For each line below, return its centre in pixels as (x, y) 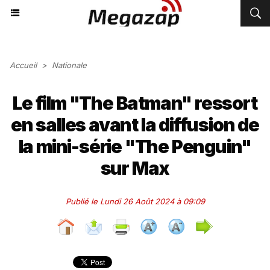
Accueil (23, 65)
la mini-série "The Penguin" (135, 146)
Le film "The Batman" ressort (135, 103)
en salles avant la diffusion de (135, 125)
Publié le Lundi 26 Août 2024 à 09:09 (135, 201)
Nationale (69, 65)
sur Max (135, 168)
